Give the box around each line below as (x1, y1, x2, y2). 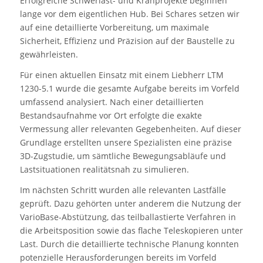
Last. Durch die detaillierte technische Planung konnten (19, 238, 239, 250)
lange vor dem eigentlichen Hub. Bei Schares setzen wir (19, 8, 240, 20)
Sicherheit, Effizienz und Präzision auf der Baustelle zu (19, 35, 235, 47)
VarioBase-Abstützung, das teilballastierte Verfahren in (19, 211, 236, 223)
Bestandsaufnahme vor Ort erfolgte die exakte (19, 110, 202, 122)
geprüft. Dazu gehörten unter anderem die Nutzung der (19, 198, 241, 210)
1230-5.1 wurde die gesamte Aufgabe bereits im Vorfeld (19, 83, 240, 95)
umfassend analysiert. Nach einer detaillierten (19, 96, 204, 108)
